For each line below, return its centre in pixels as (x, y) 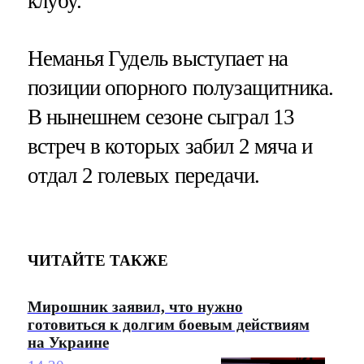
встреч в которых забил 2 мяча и (170, 146)
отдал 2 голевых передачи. (143, 175)
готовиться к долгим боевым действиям (168, 325)
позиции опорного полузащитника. (180, 87)
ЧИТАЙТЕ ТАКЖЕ (97, 260)
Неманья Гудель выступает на (158, 58)
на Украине (68, 343)
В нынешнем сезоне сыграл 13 (161, 117)
